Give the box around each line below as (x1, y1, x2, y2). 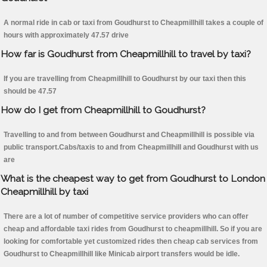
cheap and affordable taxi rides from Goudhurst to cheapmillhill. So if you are (4, 225, 262, 234)
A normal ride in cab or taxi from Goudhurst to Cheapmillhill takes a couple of (4, 18, 263, 27)
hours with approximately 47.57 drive (4, 31, 129, 40)
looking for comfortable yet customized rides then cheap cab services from (4, 237, 258, 246)
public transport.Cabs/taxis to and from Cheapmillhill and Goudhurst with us (4, 143, 259, 152)
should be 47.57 (4, 87, 57, 96)
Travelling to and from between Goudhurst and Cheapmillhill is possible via (4, 131, 254, 139)
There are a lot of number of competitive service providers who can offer (4, 212, 249, 221)
